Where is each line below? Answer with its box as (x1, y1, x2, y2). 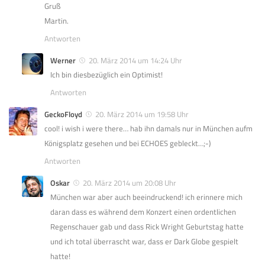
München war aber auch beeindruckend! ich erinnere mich (50, 190, 243, 203)
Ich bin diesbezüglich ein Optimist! (50, 68, 163, 80)
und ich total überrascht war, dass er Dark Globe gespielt (50, 235, 238, 247)
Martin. (44, 14, 69, 27)
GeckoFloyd (44, 108, 82, 120)
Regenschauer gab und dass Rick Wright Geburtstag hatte (50, 220, 244, 232)
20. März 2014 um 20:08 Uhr (83, 176, 176, 189)
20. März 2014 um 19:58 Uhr (95, 108, 189, 120)
